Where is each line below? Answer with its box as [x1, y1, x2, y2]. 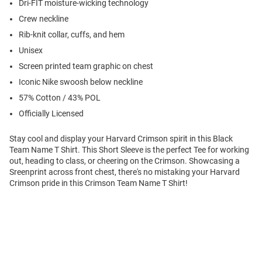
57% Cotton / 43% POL [19, 93, 101, 103]
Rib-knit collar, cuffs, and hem [19, 30, 125, 40]
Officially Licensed [19, 109, 84, 119]
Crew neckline [19, 14, 68, 24]
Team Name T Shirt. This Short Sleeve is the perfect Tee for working [9, 145, 249, 155]
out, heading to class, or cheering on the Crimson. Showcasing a [9, 156, 240, 166]
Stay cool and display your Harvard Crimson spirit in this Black [9, 134, 233, 144]
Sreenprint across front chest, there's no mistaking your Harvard [9, 167, 240, 177]
